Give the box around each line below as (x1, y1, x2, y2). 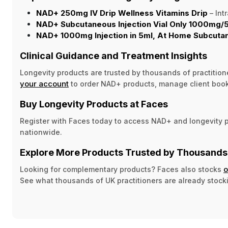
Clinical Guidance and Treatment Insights (20, 50, 207, 61)
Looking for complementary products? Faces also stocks (20, 165, 223, 174)
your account (20, 79, 69, 89)
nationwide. (20, 128, 62, 136)
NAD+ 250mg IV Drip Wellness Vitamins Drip (36, 8, 208, 18)
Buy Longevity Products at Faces (20, 99, 168, 109)
